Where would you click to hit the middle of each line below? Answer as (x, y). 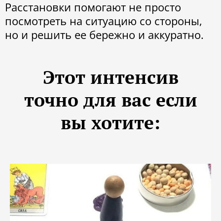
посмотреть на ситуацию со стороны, (104, 20)
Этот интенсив (110, 77)
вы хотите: (110, 122)
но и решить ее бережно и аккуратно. (104, 34)
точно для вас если (110, 100)
